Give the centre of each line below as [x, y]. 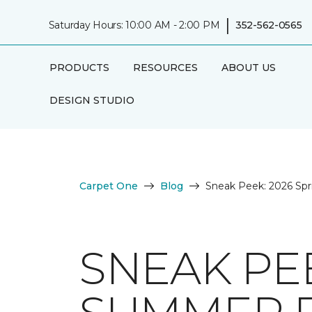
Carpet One [109, 186]
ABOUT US [248, 68]
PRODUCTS [79, 68]
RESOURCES [165, 68]
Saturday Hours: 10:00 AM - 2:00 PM [134, 25]
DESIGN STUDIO [92, 100]
